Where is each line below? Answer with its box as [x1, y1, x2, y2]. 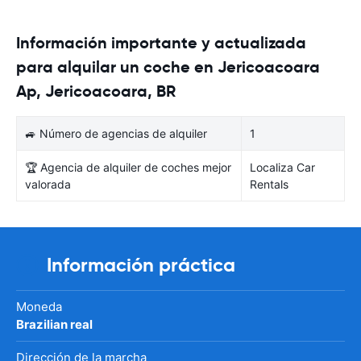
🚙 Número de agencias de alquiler [25, 126, 207, 140]
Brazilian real [16, 316, 93, 332]
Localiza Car [250, 160, 315, 174]
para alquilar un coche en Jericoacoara [16, 56, 320, 77]
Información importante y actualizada [16, 31, 306, 53]
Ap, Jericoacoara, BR [16, 80, 176, 102]
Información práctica [47, 252, 235, 277]
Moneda [16, 298, 62, 314]
